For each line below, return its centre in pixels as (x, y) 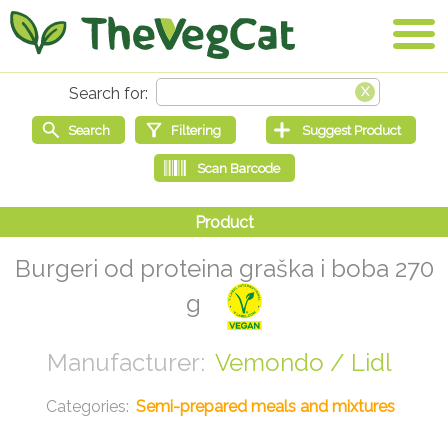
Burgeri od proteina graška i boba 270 (224, 269)
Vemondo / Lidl (303, 363)
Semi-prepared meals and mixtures (265, 407)
